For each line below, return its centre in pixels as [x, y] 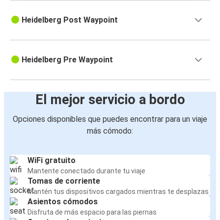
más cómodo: [110, 131]
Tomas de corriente [64, 181]
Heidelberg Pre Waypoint [67, 60]
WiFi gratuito [52, 161]
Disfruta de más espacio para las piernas [92, 212]
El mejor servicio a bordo [110, 100]
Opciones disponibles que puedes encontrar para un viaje [110, 119]
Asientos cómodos [63, 202]
